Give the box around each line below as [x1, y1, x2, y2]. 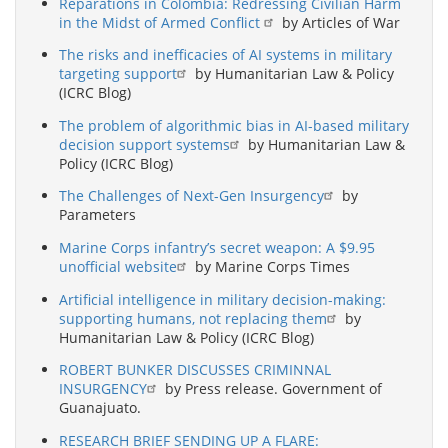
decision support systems [59, 134, 230, 154]
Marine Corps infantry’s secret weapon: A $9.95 [59, 238, 375, 258]
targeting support [59, 64, 177, 84]
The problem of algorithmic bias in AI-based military [59, 115, 409, 135]
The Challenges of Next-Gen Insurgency [59, 186, 324, 206]
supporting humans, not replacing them [59, 308, 327, 328]
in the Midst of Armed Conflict [59, 12, 264, 32]
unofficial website [59, 257, 177, 277]
